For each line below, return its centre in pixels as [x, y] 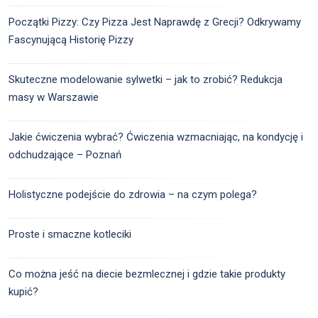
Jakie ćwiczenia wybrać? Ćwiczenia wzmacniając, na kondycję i [156, 137]
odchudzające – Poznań [65, 155]
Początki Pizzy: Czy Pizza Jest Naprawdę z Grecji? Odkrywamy [155, 22]
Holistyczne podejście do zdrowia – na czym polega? [133, 195]
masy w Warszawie [54, 98]
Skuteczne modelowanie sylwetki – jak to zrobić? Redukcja [146, 80]
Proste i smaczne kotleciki [70, 235]
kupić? [23, 292]
